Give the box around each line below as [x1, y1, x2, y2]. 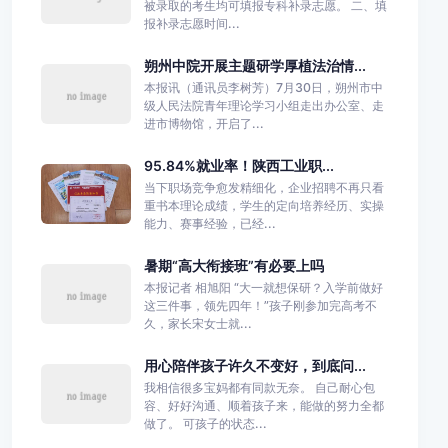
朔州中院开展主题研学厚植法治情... [143, 56, 366, 74]
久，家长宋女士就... [143, 315, 252, 331]
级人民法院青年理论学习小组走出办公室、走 [143, 97, 384, 113]
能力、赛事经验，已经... [143, 215, 276, 231]
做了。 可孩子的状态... [143, 415, 267, 431]
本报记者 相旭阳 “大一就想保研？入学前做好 [143, 279, 383, 295]
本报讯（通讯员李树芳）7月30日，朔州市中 [143, 79, 383, 95]
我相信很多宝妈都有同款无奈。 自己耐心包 [143, 379, 375, 395]
